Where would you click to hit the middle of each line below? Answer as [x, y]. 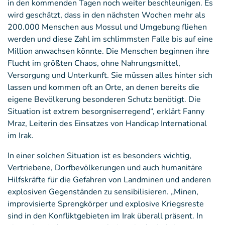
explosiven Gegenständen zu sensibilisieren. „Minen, [103, 192]
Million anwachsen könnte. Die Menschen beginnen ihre [108, 51]
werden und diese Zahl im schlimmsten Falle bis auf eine [110, 39]
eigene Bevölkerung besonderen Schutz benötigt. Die [104, 99]
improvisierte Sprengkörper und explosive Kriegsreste [106, 204]
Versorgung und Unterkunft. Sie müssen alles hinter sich [110, 75]
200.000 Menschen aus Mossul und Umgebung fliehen [107, 27]
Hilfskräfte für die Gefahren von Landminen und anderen [109, 180]
